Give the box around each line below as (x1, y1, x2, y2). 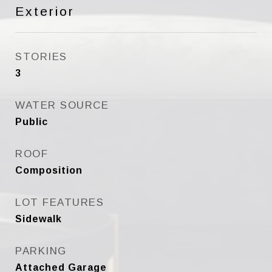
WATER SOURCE (15, 100, 109, 111)
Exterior (15, 4, 75, 18)
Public (15, 117, 48, 127)
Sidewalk (15, 214, 62, 224)
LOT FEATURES (15, 197, 104, 208)
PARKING (15, 245, 67, 257)
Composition (15, 165, 83, 175)
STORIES (15, 51, 67, 63)
